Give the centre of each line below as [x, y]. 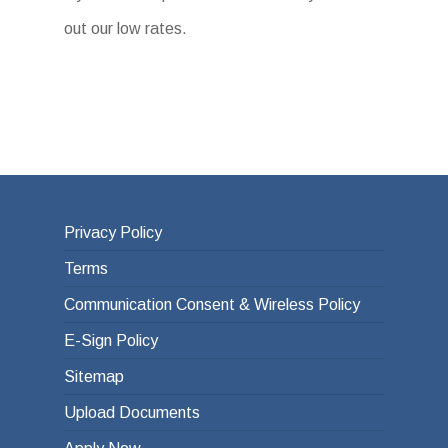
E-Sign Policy [111, 340]
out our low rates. [125, 28]
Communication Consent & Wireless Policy [212, 304]
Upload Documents [132, 412]
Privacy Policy [113, 232]
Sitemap [94, 376]
